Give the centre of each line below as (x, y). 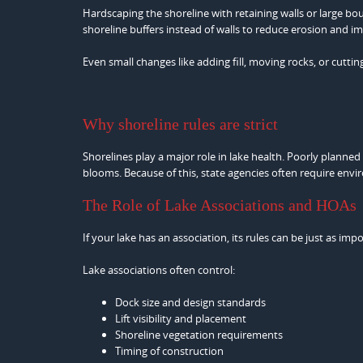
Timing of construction (169, 351)
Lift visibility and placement (181, 319)
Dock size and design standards (190, 303)
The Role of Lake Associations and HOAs (220, 205)
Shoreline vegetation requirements (199, 335)
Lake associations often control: (159, 270)
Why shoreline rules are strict (180, 124)
